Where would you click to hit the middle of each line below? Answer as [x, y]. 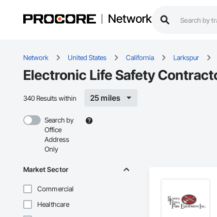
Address [57, 139]
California [140, 58]
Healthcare [54, 204]
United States [87, 58]
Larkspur [186, 58]
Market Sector [46, 170]
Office [53, 130]
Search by [59, 120]
